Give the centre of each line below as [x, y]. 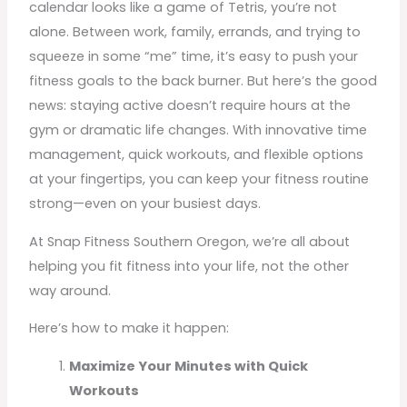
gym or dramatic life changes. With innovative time [199, 129]
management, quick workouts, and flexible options [197, 154]
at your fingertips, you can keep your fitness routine [199, 179]
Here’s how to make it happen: [129, 328]
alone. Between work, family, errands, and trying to [195, 31]
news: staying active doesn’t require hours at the [190, 105]
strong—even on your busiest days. [145, 203]
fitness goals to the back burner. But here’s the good [203, 80]
